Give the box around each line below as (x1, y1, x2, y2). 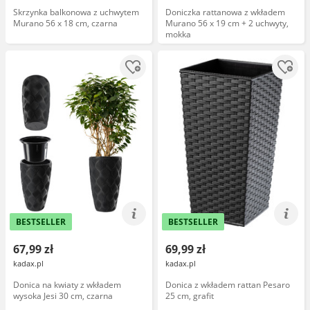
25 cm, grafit (165, 290, 214, 302)
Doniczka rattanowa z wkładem (165, 6, 285, 18)
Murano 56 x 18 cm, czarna (13, 17, 118, 29)
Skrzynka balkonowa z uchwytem (13, 6, 139, 18)
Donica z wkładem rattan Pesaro (165, 279, 290, 291)
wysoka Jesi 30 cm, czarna (13, 290, 113, 302)
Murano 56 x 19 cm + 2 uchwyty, (165, 17, 289, 29)
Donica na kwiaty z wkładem (13, 279, 121, 291)
